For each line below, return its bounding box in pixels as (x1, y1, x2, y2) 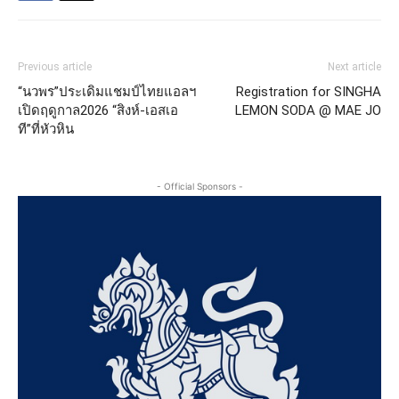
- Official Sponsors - (156, 181, 243, 192)
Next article (328, 61, 381, 74)
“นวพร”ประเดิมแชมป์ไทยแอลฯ (18, 84, 196, 101)
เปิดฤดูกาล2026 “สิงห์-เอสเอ (18, 102, 178, 119)
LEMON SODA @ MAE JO (235, 102, 381, 119)
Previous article (18, 61, 92, 74)
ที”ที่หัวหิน (18, 121, 74, 138)
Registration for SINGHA (236, 84, 381, 101)
